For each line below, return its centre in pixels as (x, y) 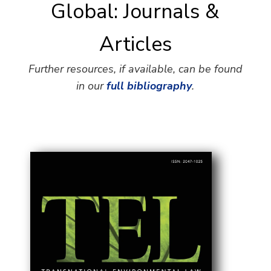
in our (92, 86)
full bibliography (149, 86)
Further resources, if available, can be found (135, 69)
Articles (135, 44)
